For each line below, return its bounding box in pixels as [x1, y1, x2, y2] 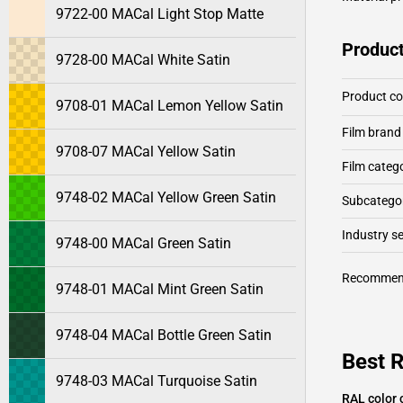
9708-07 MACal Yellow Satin [56, 143, 236, 160]
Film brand [342, 125, 401, 139]
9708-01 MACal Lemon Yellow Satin [56, 97, 283, 114]
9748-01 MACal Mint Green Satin [56, 281, 264, 298]
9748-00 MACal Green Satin [56, 235, 231, 252]
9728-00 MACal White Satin [56, 51, 230, 68]
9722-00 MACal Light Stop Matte [56, 5, 264, 22]
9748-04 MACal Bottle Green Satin [56, 327, 272, 344]
